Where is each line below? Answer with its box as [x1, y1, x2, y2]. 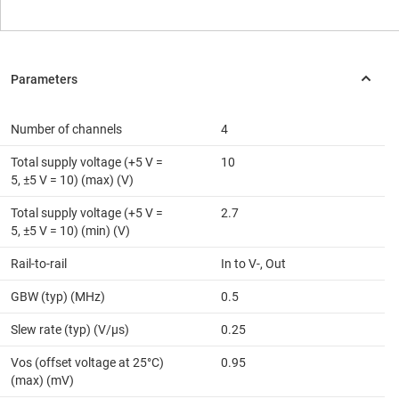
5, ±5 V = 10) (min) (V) [11, 223, 130, 238]
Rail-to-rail [11, 256, 67, 271]
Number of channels [11, 121, 122, 136]
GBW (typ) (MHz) [11, 289, 105, 304]
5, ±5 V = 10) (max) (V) [11, 172, 134, 187]
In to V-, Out [221, 256, 286, 271]
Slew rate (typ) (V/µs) [11, 322, 129, 337]
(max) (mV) [11, 372, 74, 387]
